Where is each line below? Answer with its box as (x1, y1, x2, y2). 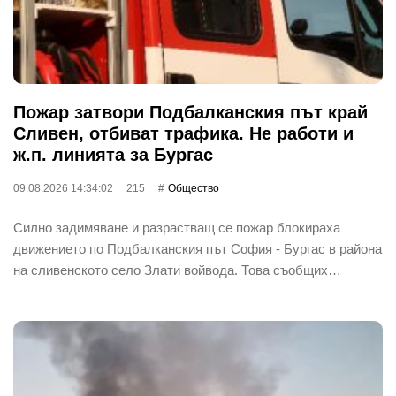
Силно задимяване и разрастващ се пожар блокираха (13, 219, 340, 235)
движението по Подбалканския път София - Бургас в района (13, 240, 382, 256)
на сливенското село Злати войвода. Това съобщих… (13, 262, 341, 278)
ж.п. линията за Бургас (13, 144, 213, 164)
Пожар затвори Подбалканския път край (13, 102, 368, 122)
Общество (168, 181, 219, 194)
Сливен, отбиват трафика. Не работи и (13, 123, 354, 143)
